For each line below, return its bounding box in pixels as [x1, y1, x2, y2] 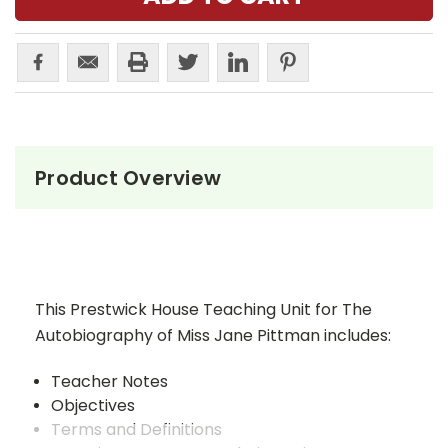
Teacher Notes [51, 370, 169, 393]
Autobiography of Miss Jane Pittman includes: [35, 324, 391, 347]
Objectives [51, 394, 136, 417]
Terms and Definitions [51, 418, 223, 441]
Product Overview [35, 164, 221, 192]
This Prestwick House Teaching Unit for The [35, 298, 372, 321]
